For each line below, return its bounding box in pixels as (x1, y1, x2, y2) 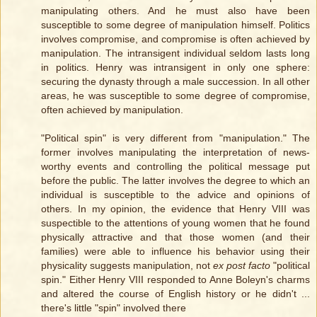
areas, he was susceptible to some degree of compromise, (41, 90, 310, 102)
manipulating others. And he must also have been (41, 5, 310, 17)
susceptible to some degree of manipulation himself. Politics (41, 19, 310, 31)
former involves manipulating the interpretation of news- (41, 146, 310, 158)
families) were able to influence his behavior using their (41, 246, 310, 258)
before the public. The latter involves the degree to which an (41, 175, 310, 187)
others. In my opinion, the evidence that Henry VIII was (41, 203, 310, 215)
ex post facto (213, 260, 270, 272)
